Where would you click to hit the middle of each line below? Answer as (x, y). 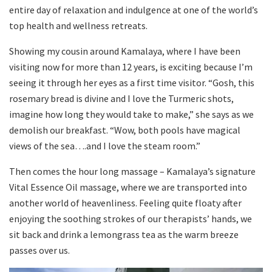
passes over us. (39, 250)
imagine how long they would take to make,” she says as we (131, 114)
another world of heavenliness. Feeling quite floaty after (125, 203)
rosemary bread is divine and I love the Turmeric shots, (121, 99)
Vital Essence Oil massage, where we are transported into (128, 187)
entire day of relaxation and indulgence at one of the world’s (134, 10)
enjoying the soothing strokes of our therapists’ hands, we (131, 219)
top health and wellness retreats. (78, 26)
